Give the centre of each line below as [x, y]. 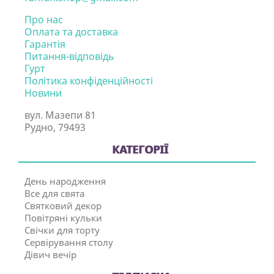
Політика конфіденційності [89, 81]
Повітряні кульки [63, 218]
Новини [43, 93]
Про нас [44, 20]
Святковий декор [63, 206]
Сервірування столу [69, 242]
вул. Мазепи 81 [60, 115]
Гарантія [45, 44]
